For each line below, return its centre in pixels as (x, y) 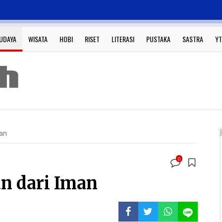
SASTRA (193, 39)
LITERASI (123, 39)
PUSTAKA (158, 39)
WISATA (38, 39)
